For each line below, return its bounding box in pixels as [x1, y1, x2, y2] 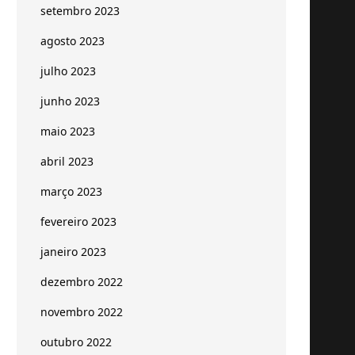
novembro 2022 [40, 304, 123, 319]
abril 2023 [40, 154, 94, 169]
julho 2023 [40, 63, 96, 78]
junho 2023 [40, 94, 100, 109]
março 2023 [40, 184, 102, 199]
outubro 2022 [40, 334, 112, 349]
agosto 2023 [40, 33, 105, 48]
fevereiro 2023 [40, 214, 116, 229]
